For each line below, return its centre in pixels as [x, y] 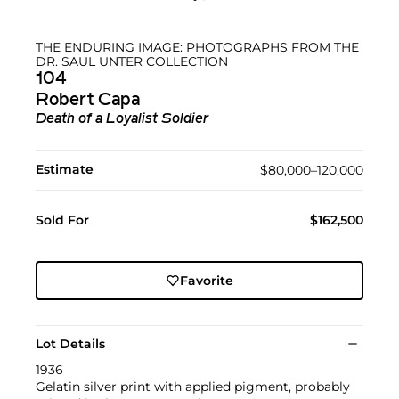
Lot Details [70, 343]
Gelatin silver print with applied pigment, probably [193, 386]
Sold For [62, 220]
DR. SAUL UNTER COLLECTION [132, 61]
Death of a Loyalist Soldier [122, 119]
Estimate [65, 169]
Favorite [206, 280]
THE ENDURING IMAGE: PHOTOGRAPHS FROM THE [197, 47]
